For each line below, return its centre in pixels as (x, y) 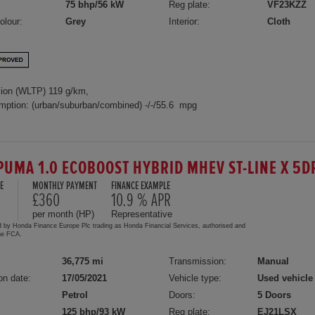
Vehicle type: (195, 278)
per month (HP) (63, 214)
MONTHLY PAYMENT (65, 186)
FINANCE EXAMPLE (141, 186)
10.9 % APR (141, 200)
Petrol (75, 295)
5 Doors (275, 295)
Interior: (185, 21)
